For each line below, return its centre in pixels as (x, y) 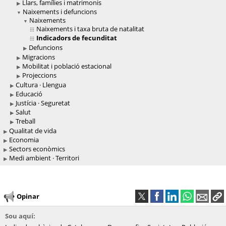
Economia (24, 140)
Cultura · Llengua (41, 85)
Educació (29, 94)
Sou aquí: (20, 216)
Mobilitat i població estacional (67, 66)
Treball (25, 121)
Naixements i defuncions (60, 12)
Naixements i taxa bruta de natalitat (90, 29)
